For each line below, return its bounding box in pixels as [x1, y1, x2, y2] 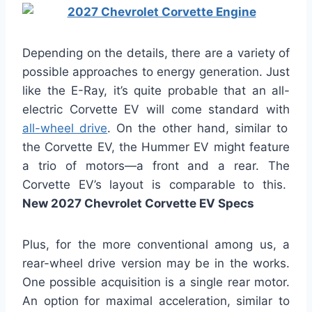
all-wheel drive [22, 121, 108, 136]
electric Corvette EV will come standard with [22, 102, 290, 117]
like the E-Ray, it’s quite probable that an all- [22, 84, 290, 98]
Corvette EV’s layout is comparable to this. [22, 178, 290, 192]
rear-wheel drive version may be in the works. [22, 256, 290, 271]
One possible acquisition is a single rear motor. [22, 275, 290, 290]
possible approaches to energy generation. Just [22, 65, 290, 79]
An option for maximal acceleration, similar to [22, 294, 290, 309]
